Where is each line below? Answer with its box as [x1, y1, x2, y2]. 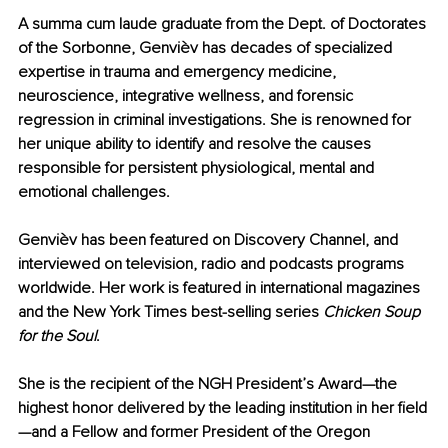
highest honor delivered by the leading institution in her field [18, 398, 427, 419]
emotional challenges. [18, 182, 170, 203]
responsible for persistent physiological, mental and [18, 158, 378, 179]
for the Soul [18, 326, 96, 347]
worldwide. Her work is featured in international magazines [18, 278, 424, 299]
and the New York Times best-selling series [18, 302, 323, 323]
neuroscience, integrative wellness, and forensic [18, 86, 357, 107]
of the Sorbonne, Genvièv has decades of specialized [18, 38, 396, 59]
